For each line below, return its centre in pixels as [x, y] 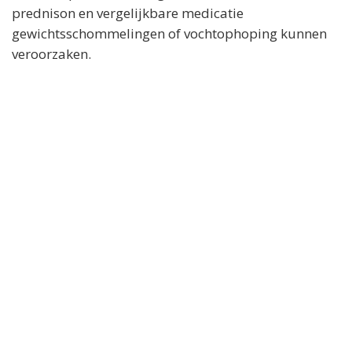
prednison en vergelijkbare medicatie [128, 13]
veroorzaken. [51, 53]
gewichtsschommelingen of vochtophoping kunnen [169, 33]
